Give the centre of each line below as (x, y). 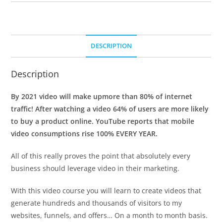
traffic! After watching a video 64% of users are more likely (110, 109)
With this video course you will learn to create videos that (106, 190)
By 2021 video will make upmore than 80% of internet (102, 96)
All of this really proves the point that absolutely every (101, 156)
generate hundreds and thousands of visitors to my (97, 203)
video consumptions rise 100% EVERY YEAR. (84, 133)
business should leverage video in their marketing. (95, 168)
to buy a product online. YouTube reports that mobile (103, 121)
